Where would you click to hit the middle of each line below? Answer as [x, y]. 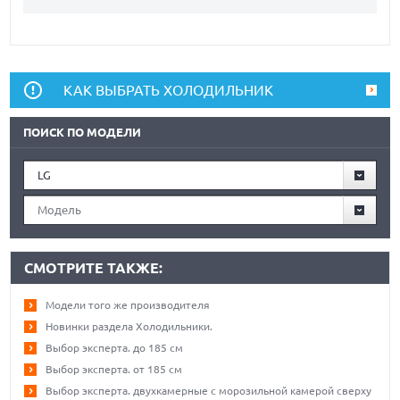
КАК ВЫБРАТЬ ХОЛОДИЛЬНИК [169, 90]
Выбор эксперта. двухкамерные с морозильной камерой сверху [209, 390]
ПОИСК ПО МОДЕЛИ [83, 132]
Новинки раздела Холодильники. [129, 326]
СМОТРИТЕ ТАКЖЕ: [94, 267]
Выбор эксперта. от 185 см [114, 369]
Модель [60, 209]
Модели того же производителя [128, 304]
